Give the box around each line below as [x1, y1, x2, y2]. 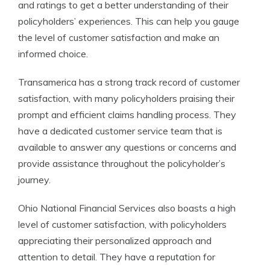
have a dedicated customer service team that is [18, 125, 222, 137]
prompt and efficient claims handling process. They [18, 108, 236, 121]
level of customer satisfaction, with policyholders [18, 218, 227, 230]
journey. [18, 174, 51, 186]
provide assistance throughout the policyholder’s [18, 157, 225, 169]
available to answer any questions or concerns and [18, 141, 236, 153]
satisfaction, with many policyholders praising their [18, 92, 234, 104]
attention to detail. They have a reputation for [18, 251, 215, 263]
